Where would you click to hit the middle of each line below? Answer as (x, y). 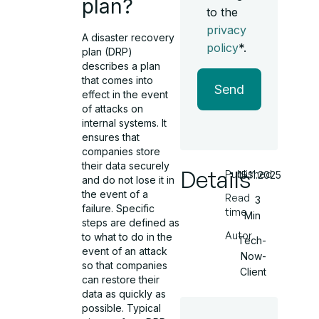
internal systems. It (125, 122)
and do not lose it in (129, 179)
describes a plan (121, 66)
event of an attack (125, 251)
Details (215, 179)
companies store (121, 151)
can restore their (121, 279)
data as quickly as (124, 293)
